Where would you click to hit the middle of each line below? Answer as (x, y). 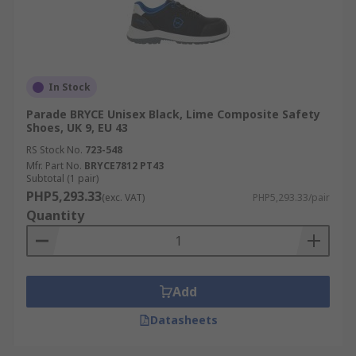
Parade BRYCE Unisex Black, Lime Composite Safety (173, 114)
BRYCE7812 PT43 (124, 166)
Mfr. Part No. (54, 166)
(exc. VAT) (123, 197)
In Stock (70, 87)
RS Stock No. (54, 150)
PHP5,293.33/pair (291, 197)
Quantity (55, 215)
